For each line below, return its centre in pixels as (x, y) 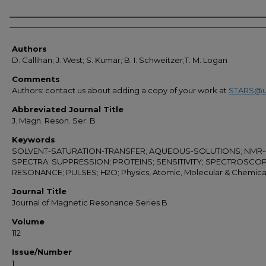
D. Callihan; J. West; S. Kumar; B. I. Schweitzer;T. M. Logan (120, 60)
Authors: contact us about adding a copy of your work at (120, 91)
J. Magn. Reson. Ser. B (54, 121)
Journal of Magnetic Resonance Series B (90, 203)
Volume (28, 222)
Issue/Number (42, 252)
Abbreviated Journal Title (68, 110)
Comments (36, 79)
